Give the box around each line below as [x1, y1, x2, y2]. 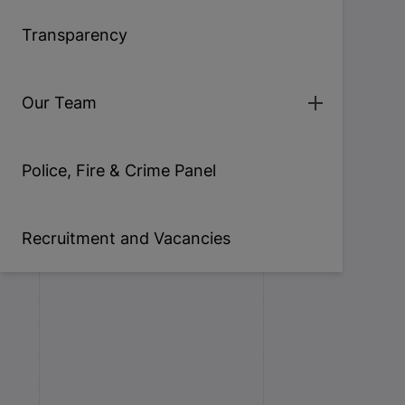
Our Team [22, 93, 97, 112]
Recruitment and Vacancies [22, 229, 231, 248]
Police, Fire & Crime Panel [22, 161, 216, 180]
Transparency [22, 25, 127, 44]
